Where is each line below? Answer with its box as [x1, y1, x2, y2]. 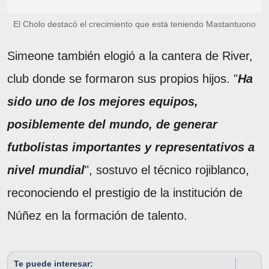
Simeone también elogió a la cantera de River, [7, 49, 253, 62]
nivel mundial [7, 163, 85, 177]
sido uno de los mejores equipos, [7, 94, 198, 108]
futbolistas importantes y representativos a [7, 140, 255, 154]
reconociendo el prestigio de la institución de [7, 186, 243, 199]
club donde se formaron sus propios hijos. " [7, 71, 238, 85]
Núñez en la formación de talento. [7, 208, 187, 222]
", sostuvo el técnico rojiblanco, [85, 163, 249, 177]
